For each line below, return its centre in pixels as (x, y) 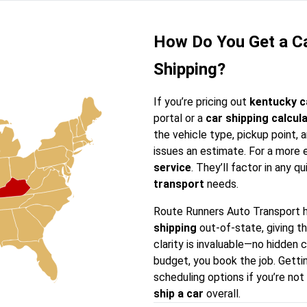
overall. (222, 294)
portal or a (180, 118)
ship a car (179, 294)
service (172, 168)
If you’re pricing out (201, 102)
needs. (221, 184)
